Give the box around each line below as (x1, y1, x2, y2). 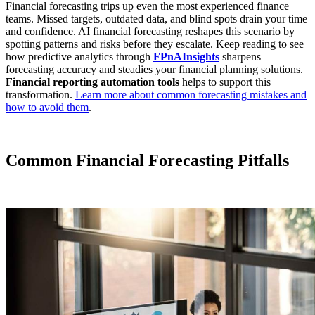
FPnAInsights (153, 50, 219, 63)
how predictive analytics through (6, 50, 153, 63)
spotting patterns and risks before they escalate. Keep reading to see (6, 37, 304, 50)
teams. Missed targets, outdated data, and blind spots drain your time (6, 12, 307, 25)
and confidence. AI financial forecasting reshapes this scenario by (6, 25, 295, 37)
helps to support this (179, 75, 271, 88)
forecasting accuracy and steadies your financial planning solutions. (6, 63, 303, 75)
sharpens (219, 50, 261, 63)
